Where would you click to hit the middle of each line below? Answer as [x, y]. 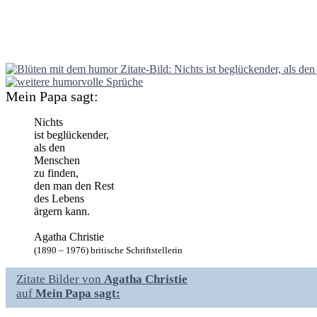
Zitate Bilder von [60, 279]
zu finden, [56, 173]
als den [50, 147]
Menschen [57, 160]
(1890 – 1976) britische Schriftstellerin [108, 250]
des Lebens [59, 198]
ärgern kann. [62, 211]
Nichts [48, 122]
